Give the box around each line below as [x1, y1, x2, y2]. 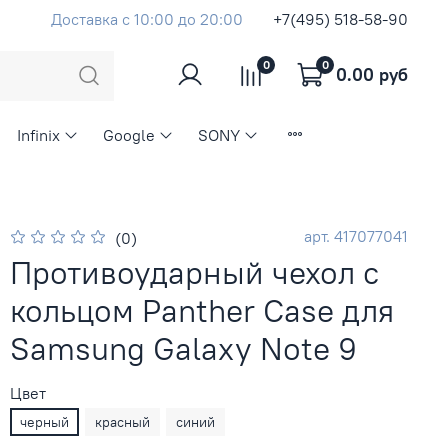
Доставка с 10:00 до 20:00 [51, 8, 243, 29]
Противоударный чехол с [10, 252, 380, 294]
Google [102, 125, 155, 146]
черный [20, 413, 70, 432]
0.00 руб [336, 62, 408, 86]
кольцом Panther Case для [10, 290, 395, 332]
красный [95, 413, 151, 432]
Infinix [16, 125, 60, 146]
